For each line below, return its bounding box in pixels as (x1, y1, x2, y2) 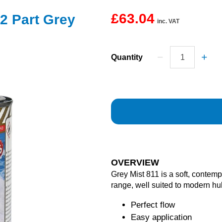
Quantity (111, 53, 143, 61)
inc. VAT (157, 18, 179, 25)
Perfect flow (131, 200, 175, 210)
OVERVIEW (111, 158, 159, 167)
